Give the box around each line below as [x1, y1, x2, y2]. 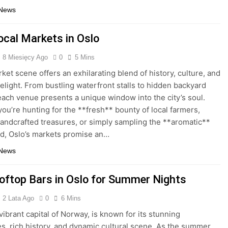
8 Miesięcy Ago [3, 53, 48, 61]
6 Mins [61, 194, 81, 202]
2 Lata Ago [3, 194, 35, 202]
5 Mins [75, 53, 95, 61]
